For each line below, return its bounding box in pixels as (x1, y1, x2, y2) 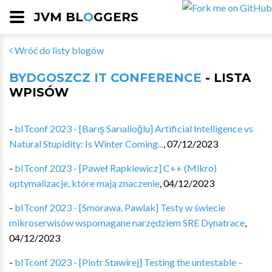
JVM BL (34, 10, 83, 24)
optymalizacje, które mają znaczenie (9, 177, 160, 189)
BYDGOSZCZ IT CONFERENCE (9, 70, 202, 85)
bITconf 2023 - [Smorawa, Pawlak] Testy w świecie (15, 202, 225, 213)
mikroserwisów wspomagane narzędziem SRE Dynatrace (9, 217, 245, 228)
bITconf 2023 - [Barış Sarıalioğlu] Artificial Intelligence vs (15, 123, 253, 134)
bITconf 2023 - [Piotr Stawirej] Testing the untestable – (15, 256, 243, 268)
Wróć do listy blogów (13, 44, 104, 56)
